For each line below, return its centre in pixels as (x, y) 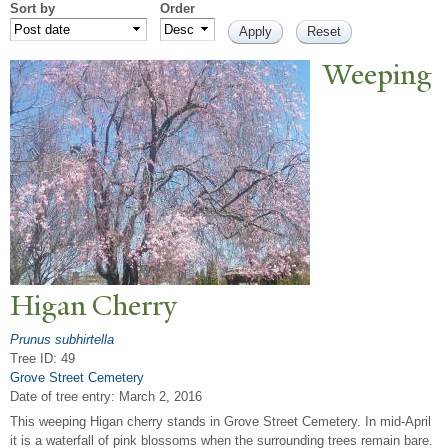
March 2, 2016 (160, 396)
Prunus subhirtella (62, 339)
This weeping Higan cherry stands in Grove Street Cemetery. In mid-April (220, 422)
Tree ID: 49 (42, 358)
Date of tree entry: (64, 396)
